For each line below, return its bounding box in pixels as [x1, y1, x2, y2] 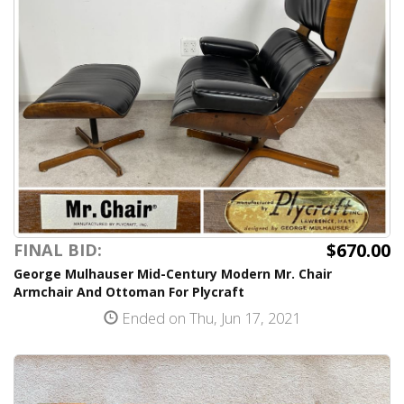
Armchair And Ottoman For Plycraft [14, 283, 244, 300]
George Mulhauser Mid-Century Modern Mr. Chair [14, 265, 332, 282]
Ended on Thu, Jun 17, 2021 [118, 308, 300, 328]
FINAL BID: [14, 239, 102, 261]
